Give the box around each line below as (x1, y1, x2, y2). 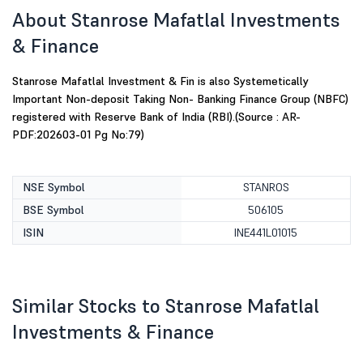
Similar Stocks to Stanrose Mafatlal (12, 293, 319, 318)
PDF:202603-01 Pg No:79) (12, 127, 144, 142)
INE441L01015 (234, 225, 297, 240)
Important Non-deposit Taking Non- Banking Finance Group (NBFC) (12, 92, 348, 106)
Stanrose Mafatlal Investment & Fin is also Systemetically (12, 74, 309, 88)
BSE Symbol (23, 203, 84, 217)
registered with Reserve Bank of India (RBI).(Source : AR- (12, 109, 301, 124)
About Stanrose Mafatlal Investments (12, 7, 340, 32)
